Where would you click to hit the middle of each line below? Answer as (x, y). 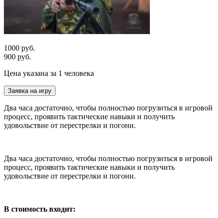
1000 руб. (19, 48)
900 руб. (18, 56)
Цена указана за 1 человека (49, 73)
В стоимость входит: (40, 209)
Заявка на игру (30, 91)
